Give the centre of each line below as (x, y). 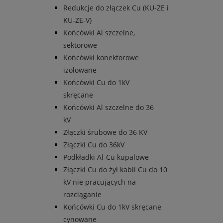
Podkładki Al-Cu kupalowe (106, 157)
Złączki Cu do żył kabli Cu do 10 (115, 170)
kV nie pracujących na (100, 182)
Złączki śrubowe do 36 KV (105, 132)
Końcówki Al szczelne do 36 (109, 108)
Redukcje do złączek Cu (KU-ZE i (116, 8)
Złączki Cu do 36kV (94, 145)
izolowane (80, 70)
